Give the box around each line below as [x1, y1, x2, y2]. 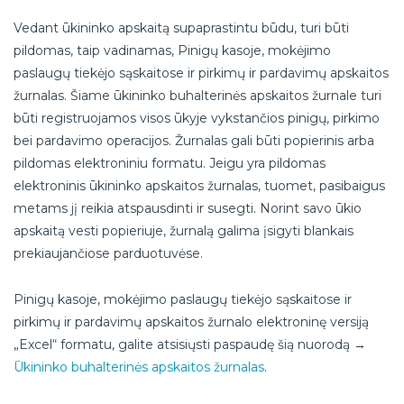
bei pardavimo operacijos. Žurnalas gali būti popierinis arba [14, 133, 374, 150]
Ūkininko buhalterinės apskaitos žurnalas [14, 358, 264, 375]
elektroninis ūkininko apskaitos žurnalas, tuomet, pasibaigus [14, 178, 385, 195]
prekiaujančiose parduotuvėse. [14, 245, 203, 262]
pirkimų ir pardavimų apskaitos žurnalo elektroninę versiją [14, 313, 369, 330]
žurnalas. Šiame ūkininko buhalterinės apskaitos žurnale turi [14, 87, 381, 105]
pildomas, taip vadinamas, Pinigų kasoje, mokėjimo [14, 42, 331, 60]
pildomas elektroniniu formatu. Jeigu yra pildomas [14, 155, 326, 172]
